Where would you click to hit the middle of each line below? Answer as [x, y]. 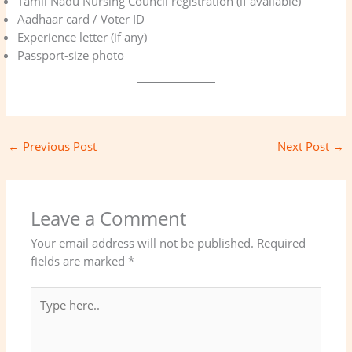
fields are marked [80, 260]
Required [282, 242]
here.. [46, 313]
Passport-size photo [71, 55]
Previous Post [58, 147]
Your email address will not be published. [143, 242]
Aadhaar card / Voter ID [81, 18]
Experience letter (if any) [82, 37]
